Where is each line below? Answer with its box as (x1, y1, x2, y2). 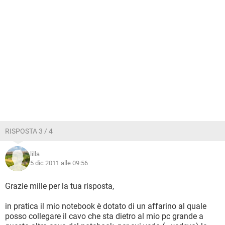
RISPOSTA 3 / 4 (5, 127, 53, 135)
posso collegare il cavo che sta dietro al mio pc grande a (5, 211, 203, 221)
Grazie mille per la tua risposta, (5, 181, 114, 191)
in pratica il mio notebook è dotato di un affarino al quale (5, 201, 206, 211)
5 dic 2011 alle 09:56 (30, 159, 88, 167)
